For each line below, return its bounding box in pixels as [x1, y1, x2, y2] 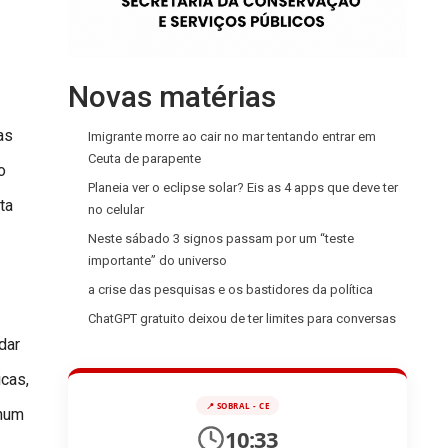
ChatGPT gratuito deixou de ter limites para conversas [88, 311, 396, 326]
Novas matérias [68, 79, 276, 114]
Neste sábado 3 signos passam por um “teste [88, 231, 354, 246]
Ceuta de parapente [88, 151, 201, 166]
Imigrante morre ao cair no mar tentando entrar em [88, 129, 376, 144]
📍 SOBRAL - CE [205, 400, 270, 411]
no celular [88, 202, 144, 217]
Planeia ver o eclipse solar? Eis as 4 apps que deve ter [88, 180, 398, 195]
